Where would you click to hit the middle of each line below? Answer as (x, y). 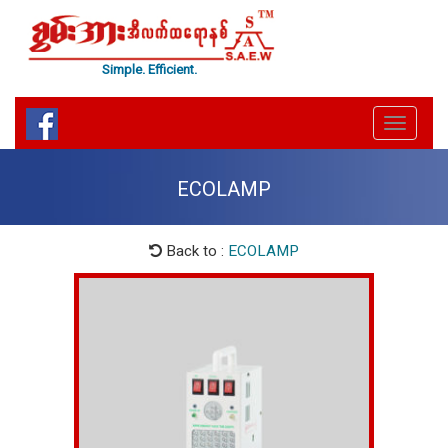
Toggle (415, 145)
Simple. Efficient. (149, 70)
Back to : (195, 251)
